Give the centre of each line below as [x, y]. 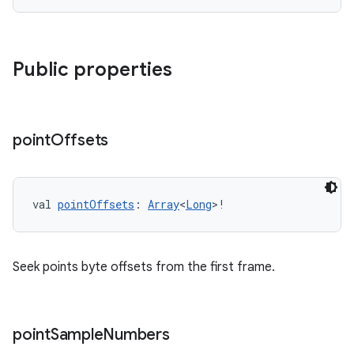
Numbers [136, 335]
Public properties [92, 70]
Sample [77, 335]
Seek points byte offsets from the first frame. [144, 267]
